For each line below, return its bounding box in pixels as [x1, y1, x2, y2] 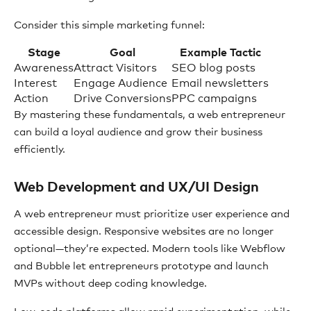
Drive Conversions [74, 93, 171, 104]
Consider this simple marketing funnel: [14, 20, 205, 31]
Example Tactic [179, 47, 261, 58]
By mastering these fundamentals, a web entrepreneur [14, 110, 285, 120]
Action [14, 93, 49, 104]
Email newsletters [171, 78, 269, 89]
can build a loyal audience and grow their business [14, 127, 262, 137]
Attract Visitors [74, 62, 157, 74]
